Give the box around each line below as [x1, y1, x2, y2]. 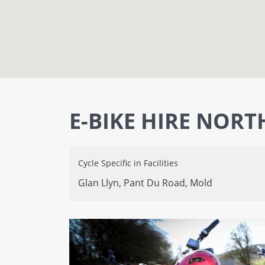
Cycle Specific [78, 157, 131, 169]
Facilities [144, 157, 178, 169]
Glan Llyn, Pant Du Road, [78, 176, 190, 189]
